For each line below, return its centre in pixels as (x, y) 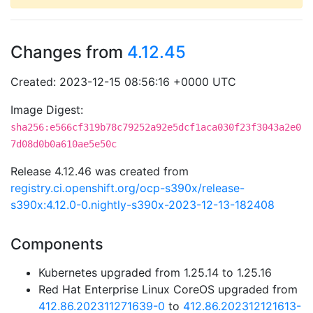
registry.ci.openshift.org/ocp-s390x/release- (128, 188)
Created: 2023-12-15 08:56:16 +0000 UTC (123, 82)
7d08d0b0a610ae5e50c (64, 144)
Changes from (69, 52)
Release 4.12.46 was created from (100, 171)
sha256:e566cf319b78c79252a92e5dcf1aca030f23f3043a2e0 (156, 127)
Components (57, 244)
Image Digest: (47, 110)
